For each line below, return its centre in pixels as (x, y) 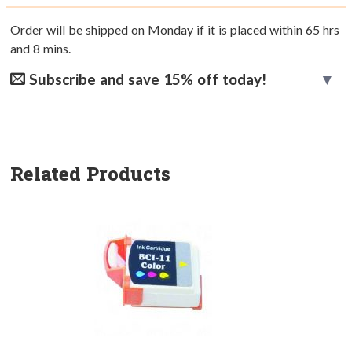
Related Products (90, 174)
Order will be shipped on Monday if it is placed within (158, 30)
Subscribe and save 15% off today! (146, 79)
